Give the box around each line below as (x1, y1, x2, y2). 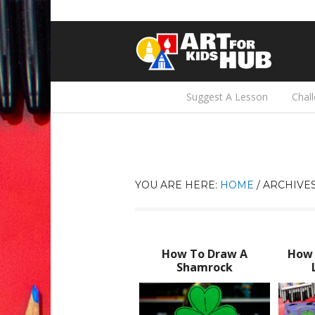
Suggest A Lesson (186, 90, 268, 103)
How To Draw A (162, 246, 247, 262)
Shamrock (176, 259, 233, 275)
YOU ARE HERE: (135, 179, 220, 191)
